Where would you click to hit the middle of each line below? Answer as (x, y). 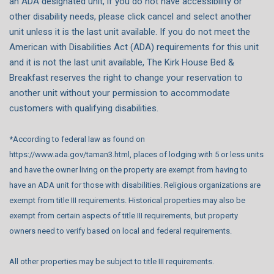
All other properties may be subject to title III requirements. (113, 261)
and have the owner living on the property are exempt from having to (128, 169)
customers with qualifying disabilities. (84, 108)
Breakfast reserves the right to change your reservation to (126, 77)
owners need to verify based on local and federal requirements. (120, 231)
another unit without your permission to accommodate (120, 93)
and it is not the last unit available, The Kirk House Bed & (122, 62)
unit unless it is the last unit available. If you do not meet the (130, 31)
